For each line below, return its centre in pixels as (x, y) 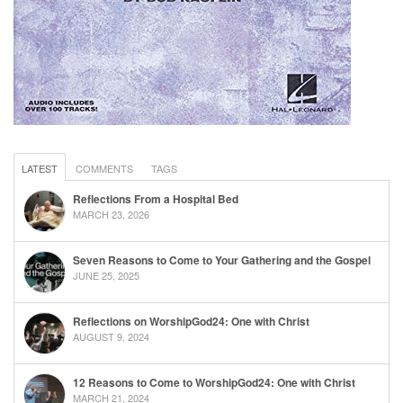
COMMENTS (104, 169)
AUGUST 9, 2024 (111, 337)
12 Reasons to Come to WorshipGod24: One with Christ (214, 383)
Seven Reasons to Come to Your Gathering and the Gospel (222, 260)
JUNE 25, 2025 (106, 276)
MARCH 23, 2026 (111, 215)
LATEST (40, 169)
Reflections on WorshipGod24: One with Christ (191, 322)
